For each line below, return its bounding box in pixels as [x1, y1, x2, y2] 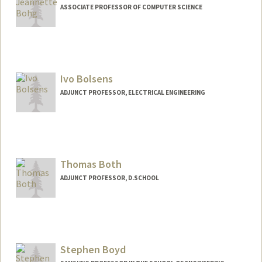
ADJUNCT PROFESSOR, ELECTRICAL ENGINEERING [60, 88, 205, 97]
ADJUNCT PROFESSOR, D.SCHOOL [60, 173, 159, 182]
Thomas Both [60, 157, 122, 171]
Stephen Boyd [60, 242, 126, 256]
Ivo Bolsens [60, 72, 113, 86]
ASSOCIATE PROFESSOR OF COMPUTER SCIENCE [60, 3, 202, 12]
